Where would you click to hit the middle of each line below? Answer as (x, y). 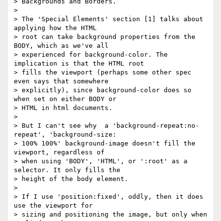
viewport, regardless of (61, 152)
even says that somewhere (63, 81)
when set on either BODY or (67, 99)
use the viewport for (55, 206)
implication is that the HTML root (81, 64)
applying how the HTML (57, 28)
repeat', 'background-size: (67, 135)
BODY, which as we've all (63, 46)
